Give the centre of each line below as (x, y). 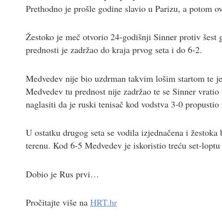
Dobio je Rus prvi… (62, 174)
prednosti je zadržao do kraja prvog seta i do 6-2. (114, 50)
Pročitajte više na (58, 202)
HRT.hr (104, 202)
